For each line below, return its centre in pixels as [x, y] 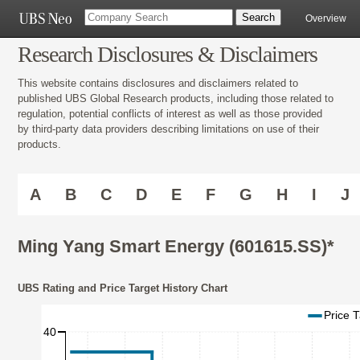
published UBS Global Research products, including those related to [176, 98]
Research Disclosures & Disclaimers [168, 54]
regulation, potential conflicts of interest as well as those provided [170, 113]
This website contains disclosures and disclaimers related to [158, 83]
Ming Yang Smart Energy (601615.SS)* [176, 247]
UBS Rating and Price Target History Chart [123, 288]
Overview [326, 18]
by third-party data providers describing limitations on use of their [168, 129]
